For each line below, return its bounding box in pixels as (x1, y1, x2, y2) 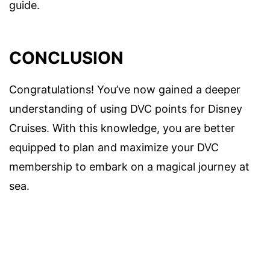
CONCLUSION (9, 48, 124, 69)
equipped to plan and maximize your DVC (9, 141, 219, 154)
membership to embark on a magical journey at (9, 160, 250, 174)
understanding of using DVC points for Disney (9, 102, 242, 116)
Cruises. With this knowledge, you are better (9, 122, 235, 135)
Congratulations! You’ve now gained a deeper (9, 83, 240, 96)
